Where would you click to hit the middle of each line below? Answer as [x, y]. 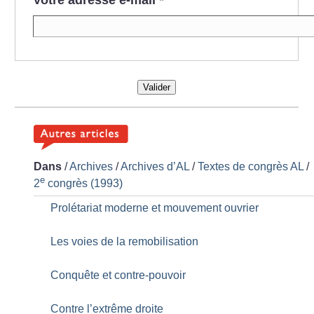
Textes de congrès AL [251, 167]
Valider [156, 87]
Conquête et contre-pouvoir [118, 275]
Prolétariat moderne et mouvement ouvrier [155, 208]
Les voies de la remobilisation [125, 242]
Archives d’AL [155, 167]
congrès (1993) [84, 184]
